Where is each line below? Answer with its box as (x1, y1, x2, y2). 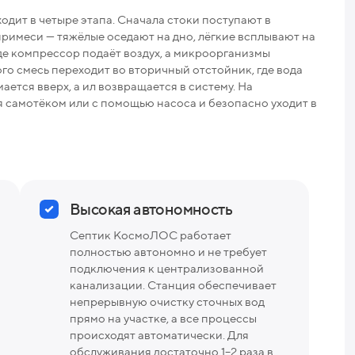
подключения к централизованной (70, 261, 264, 275)
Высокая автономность (70, 199, 232, 218)
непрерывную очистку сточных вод (70, 294, 265, 308)
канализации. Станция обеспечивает (70, 277, 277, 292)
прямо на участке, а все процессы (70, 311, 257, 325)
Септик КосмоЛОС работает (70, 227, 231, 242)
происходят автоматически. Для (70, 327, 249, 342)
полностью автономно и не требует (70, 244, 267, 258)
